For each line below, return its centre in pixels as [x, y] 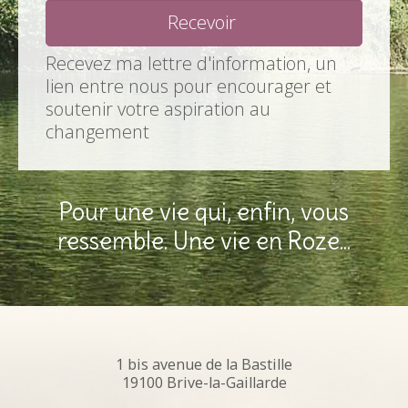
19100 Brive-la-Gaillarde [204, 382]
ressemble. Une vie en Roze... [204, 240]
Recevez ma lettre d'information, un [191, 63]
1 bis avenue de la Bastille [204, 364]
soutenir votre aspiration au [158, 108]
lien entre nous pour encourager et [189, 86]
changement [97, 131]
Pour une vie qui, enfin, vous [204, 211]
